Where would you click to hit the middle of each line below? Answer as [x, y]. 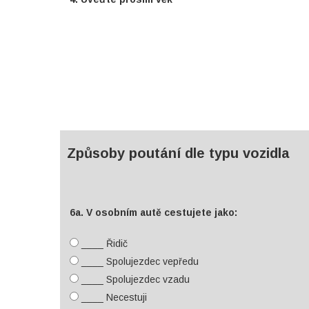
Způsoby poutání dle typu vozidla [178, 153]
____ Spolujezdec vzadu [134, 279]
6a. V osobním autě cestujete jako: [153, 212]
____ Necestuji [113, 297]
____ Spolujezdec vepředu [139, 261]
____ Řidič [103, 243]
